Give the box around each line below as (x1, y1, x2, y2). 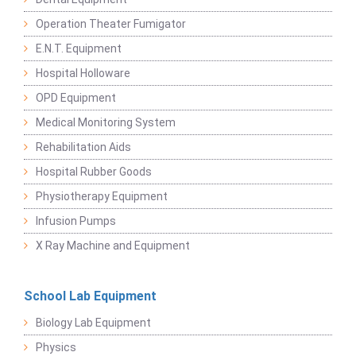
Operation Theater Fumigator (36, 17, 186, 30)
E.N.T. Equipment (36, 41, 122, 55)
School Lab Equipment (24, 288, 157, 304)
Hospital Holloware (36, 66, 130, 79)
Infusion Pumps (36, 214, 116, 227)
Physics (36, 340, 76, 354)
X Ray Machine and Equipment (36, 238, 190, 252)
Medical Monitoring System (36, 115, 176, 129)
